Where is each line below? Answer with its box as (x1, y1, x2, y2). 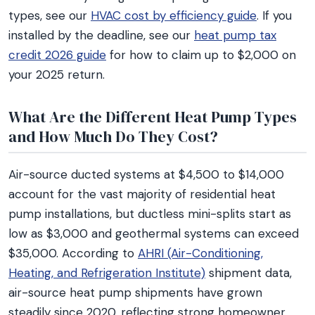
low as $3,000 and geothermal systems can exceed (8, 226, 299, 241)
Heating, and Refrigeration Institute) (8, 265, 205, 281)
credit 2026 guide (8, 47, 106, 63)
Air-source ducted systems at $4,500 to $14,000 (8, 167, 284, 182)
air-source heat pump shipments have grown (8, 285, 262, 300)
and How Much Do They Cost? (8, 126, 218, 147)
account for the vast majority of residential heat (8, 186, 276, 202)
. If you (257, 8, 292, 23)
